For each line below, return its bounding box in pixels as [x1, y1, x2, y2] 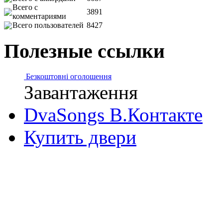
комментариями [12, 12, 66, 21]
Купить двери [24, 126, 136, 148]
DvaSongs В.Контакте [24, 104, 203, 125]
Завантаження [24, 81, 138, 103]
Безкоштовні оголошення [26, 72, 111, 81]
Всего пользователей [12, 21, 84, 30]
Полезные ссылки [4, 40, 165, 63]
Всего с [12, 3, 38, 12]
